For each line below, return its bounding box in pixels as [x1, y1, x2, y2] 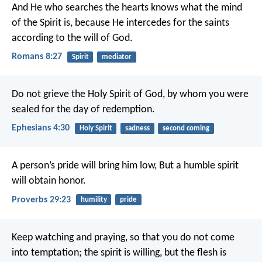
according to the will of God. [12, 32, 133, 44]
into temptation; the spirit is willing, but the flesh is [12, 247, 226, 258]
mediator [101, 53, 132, 61]
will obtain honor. [12, 175, 86, 187]
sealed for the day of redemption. [12, 104, 155, 116]
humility [80, 196, 107, 204]
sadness [125, 125, 150, 133]
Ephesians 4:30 [12, 123, 70, 133]
